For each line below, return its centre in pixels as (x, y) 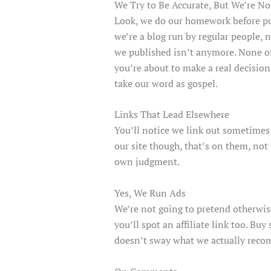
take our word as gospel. (166, 83)
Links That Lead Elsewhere (171, 115)
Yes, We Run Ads (150, 193)
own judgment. (147, 162)
